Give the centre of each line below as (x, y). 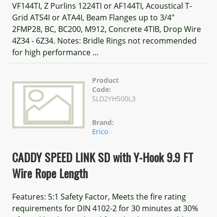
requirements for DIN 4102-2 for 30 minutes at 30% (105, 208)
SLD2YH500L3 (114, 99)
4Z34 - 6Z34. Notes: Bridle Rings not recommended (104, 41)
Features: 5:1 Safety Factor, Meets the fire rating (99, 197)
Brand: (103, 122)
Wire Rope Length (50, 173)
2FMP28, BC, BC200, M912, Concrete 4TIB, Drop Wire (107, 29)
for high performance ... (55, 52)
